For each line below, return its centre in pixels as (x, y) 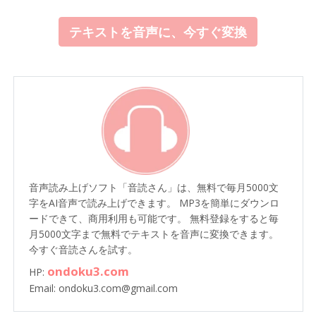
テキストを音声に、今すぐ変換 (158, 32)
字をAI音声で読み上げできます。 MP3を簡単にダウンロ (154, 203)
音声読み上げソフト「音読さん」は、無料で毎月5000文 (153, 188)
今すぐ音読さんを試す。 (83, 250)
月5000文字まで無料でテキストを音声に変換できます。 (153, 234)
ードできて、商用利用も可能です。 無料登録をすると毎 (153, 219)
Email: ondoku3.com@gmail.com (103, 288)
